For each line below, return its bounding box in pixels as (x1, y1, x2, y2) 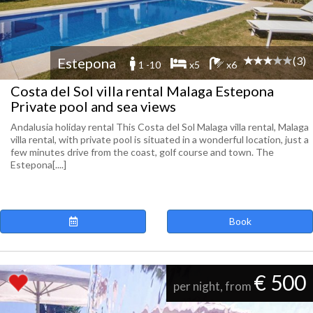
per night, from (173, 279, 254, 293)
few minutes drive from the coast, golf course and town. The (10, 146, 274, 158)
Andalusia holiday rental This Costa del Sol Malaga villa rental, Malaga (10, 121, 309, 133)
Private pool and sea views (10, 98, 176, 115)
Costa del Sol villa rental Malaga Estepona (10, 82, 274, 99)
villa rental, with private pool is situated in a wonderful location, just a (10, 133, 309, 145)
